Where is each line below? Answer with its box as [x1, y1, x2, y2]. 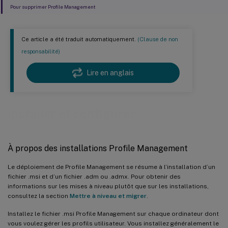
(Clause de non [137, 36, 178, 43]
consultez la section [8, 192, 70, 199]
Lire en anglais [87, 69, 134, 77]
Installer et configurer [8, 106, 135, 121]
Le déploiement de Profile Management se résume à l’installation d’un [8, 163, 215, 170]
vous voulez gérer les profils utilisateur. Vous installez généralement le [8, 219, 219, 227]
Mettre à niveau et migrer [70, 192, 147, 199]
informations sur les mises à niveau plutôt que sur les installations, [8, 182, 209, 190]
